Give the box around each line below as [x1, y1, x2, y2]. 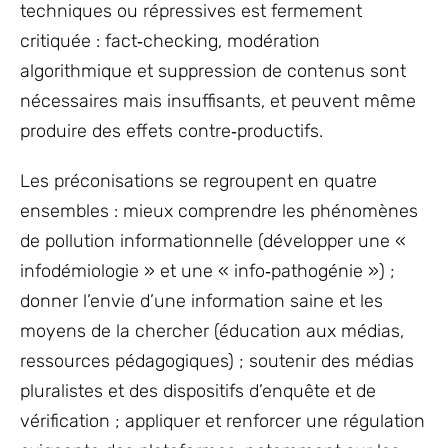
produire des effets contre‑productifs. [20, 119, 323, 142]
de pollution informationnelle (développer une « [20, 229, 406, 252]
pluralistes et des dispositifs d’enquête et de [20, 379, 376, 402]
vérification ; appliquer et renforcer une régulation [20, 409, 425, 432]
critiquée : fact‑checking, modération [20, 29, 320, 52]
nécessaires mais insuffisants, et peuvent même [20, 89, 416, 112]
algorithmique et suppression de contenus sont [20, 59, 406, 82]
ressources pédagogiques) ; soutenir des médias [20, 349, 414, 372]
